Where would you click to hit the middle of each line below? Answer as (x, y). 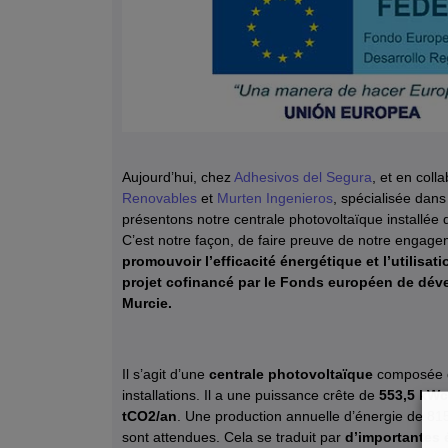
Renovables (159, 198)
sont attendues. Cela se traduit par (233, 436)
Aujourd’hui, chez (178, 177)
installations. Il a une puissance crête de (248, 394)
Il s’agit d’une (165, 373)
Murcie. (147, 303)
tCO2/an (149, 415)
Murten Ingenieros (275, 198)
